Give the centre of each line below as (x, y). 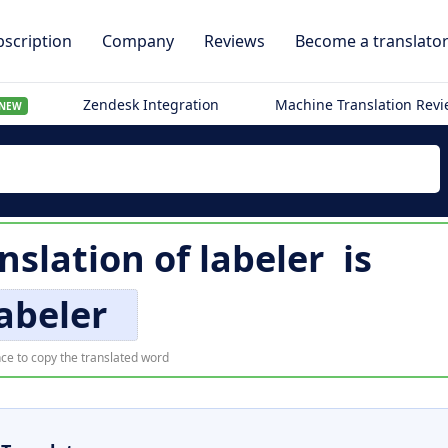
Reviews (234, 41)
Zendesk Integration (151, 104)
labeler (261, 258)
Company (138, 41)
